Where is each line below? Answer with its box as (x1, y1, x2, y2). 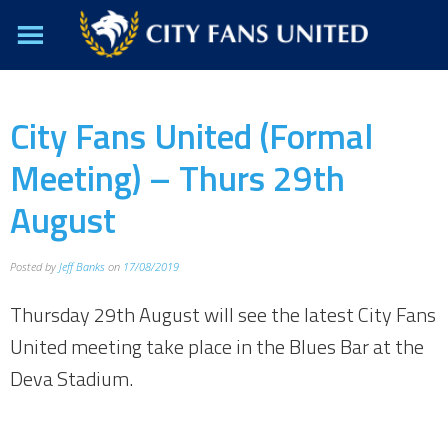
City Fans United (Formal (10, 109, 373, 163)
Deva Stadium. (10, 363, 133, 394)
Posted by (10, 259, 59, 274)
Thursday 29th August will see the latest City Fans (10, 299, 436, 330)
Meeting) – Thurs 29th (10, 151, 345, 205)
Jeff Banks (59, 259, 105, 274)
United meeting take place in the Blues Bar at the (10, 331, 424, 362)
